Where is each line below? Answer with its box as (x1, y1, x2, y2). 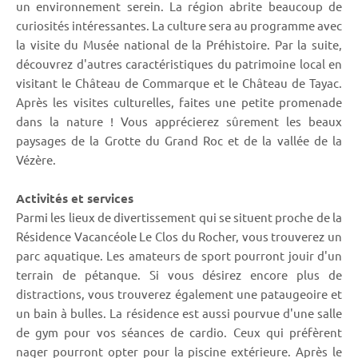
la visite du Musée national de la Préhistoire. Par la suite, (16, 36, 342, 52)
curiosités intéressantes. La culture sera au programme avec (16, 17, 342, 33)
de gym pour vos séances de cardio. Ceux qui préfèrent (16, 324, 342, 340)
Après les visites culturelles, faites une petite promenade (16, 93, 342, 109)
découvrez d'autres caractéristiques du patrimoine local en (16, 55, 342, 71)
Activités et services (16, 189, 133, 206)
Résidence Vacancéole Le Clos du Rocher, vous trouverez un (16, 228, 342, 244)
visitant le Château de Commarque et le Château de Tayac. (16, 74, 342, 90)
